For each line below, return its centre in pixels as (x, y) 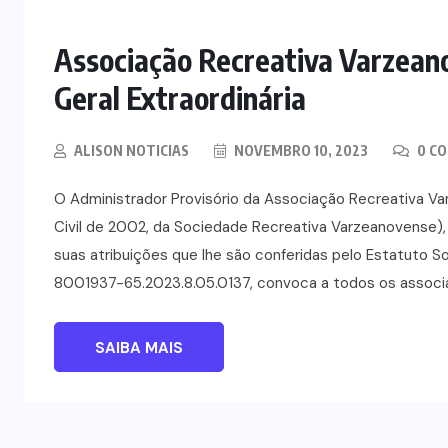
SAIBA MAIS (139, 347)
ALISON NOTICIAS (131, 150)
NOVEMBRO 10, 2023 (299, 150)
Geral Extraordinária (180, 97)
